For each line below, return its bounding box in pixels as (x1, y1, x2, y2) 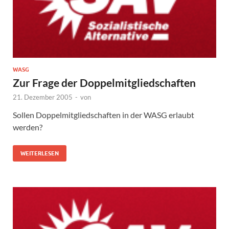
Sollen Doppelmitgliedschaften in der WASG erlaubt (13, 110, 194, 120)
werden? (13, 122, 44, 132)
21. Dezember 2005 (13, 93, 73, 102)
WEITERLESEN (20, 150, 59, 157)
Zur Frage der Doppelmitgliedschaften (13, 76, 204, 89)
